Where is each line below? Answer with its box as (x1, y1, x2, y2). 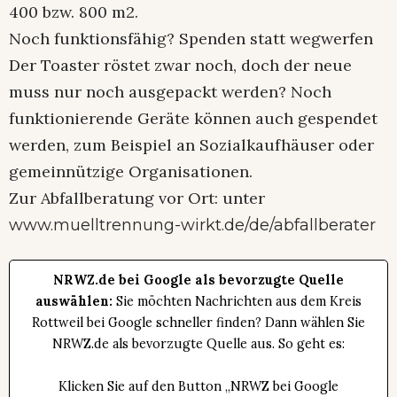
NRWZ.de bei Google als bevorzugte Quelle (53, 271, 344, 288)
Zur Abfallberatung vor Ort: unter (9, 187, 265, 208)
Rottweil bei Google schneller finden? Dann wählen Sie (32, 314, 365, 331)
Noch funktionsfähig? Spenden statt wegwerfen (9, 27, 373, 49)
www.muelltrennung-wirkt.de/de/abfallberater (9, 214, 376, 235)
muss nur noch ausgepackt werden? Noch (9, 81, 331, 102)
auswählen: (35, 292, 113, 309)
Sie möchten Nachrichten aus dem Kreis (113, 292, 362, 309)
